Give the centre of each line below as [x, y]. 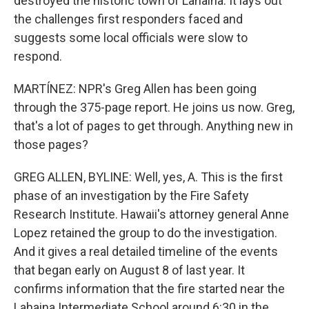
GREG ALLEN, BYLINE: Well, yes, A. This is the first [148, 177]
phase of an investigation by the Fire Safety [131, 196]
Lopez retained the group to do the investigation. [146, 233]
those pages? [51, 144]
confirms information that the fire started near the [149, 289]
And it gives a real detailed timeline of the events [146, 251]
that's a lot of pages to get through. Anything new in [153, 126]
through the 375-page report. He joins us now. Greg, [154, 107]
